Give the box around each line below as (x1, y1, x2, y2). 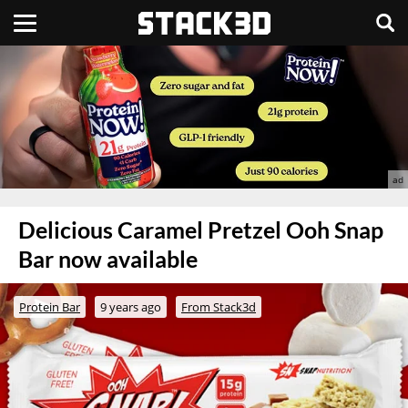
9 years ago (100, 298, 161, 315)
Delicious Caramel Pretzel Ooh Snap (18, 216, 383, 243)
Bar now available (18, 245, 198, 272)
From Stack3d (181, 298, 256, 315)
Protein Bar (19, 298, 80, 315)
